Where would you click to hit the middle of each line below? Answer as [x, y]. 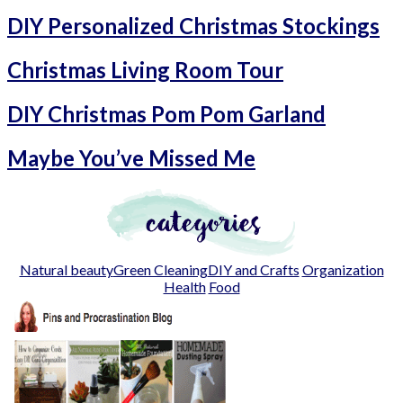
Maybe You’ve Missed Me [131, 158]
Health [184, 287]
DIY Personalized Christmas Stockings [193, 26]
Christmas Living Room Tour [145, 70]
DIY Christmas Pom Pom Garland [166, 114]
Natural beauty [66, 270]
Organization [343, 270]
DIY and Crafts [253, 270]
